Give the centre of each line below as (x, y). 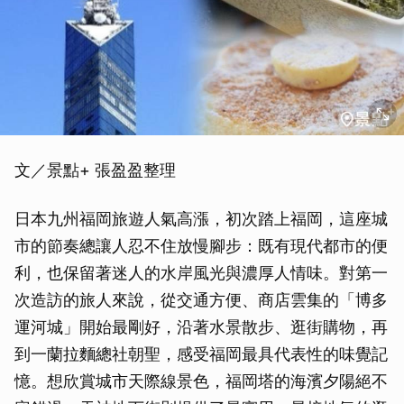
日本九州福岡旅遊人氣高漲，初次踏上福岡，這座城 (201, 218)
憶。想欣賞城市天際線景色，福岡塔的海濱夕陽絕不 (201, 381)
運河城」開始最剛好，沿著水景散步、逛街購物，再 (201, 326)
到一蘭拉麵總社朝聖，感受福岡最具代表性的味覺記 (201, 353)
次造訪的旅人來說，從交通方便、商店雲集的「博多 (201, 299)
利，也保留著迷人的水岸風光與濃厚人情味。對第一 (201, 272)
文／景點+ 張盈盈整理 (95, 170)
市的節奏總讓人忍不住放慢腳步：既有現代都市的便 (201, 245)
